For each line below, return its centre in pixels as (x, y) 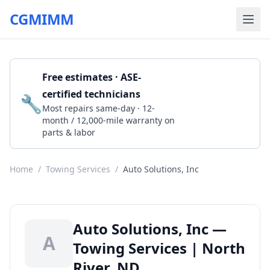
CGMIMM (42, 19)
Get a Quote (213, 103)
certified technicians (91, 94)
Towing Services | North (159, 248)
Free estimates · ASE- (92, 77)
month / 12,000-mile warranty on (108, 120)
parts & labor (69, 132)
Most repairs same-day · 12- (99, 108)
